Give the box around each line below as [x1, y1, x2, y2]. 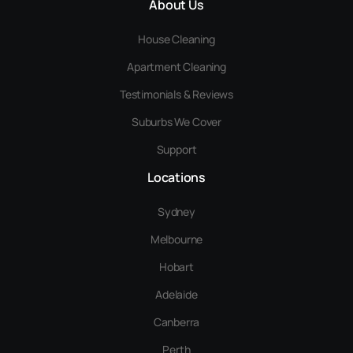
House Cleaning [138, 31, 215, 46]
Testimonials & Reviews [119, 86, 234, 102]
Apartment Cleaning [127, 58, 226, 74]
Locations [147, 168, 206, 186]
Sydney [158, 203, 195, 219]
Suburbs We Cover [131, 113, 222, 129]
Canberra [153, 314, 200, 329]
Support [156, 141, 197, 157]
